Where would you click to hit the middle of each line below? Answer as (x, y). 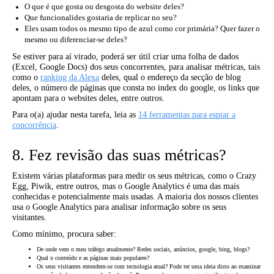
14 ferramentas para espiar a (187, 115)
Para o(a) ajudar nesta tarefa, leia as (75, 115)
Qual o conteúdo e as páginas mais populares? (93, 258)
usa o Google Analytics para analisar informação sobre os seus (119, 207)
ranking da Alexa (70, 77)
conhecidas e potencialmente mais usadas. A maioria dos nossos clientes (135, 197)
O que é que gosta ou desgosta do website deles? (104, 7)
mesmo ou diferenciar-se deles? (76, 40)
